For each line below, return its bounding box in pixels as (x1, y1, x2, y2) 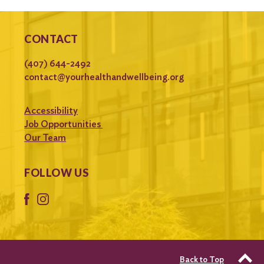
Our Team (24, 132, 67, 144)
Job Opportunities (24, 118, 103, 130)
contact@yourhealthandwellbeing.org (24, 71, 184, 82)
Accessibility (24, 105, 78, 117)
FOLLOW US (24, 166, 89, 180)
